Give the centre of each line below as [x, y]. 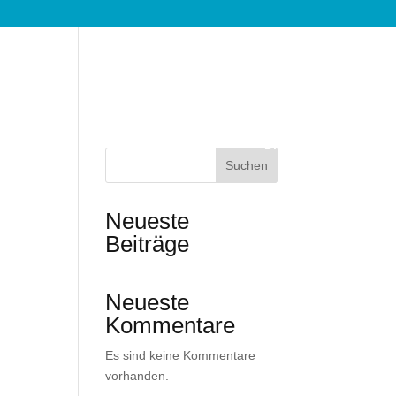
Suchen [246, 165]
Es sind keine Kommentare [181, 355]
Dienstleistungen [316, 145]
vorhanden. [137, 376]
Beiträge [148, 244]
